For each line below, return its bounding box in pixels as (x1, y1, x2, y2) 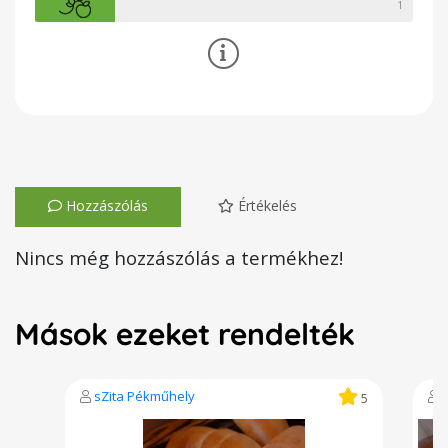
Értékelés (234, 196, 297, 215)
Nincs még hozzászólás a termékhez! (15, 245, 343, 270)
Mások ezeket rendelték (15, 315, 355, 353)
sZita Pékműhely (94, 387, 195, 405)
